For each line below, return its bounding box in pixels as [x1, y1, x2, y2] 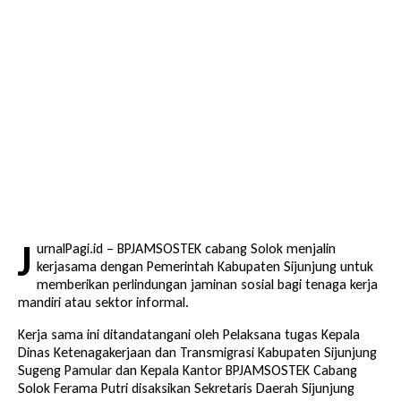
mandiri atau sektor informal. [18, 294, 189, 311]
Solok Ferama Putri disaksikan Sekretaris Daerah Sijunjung [18, 380, 354, 397]
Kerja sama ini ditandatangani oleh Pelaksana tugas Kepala [18, 326, 360, 344]
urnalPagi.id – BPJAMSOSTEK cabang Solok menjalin [37, 240, 336, 258]
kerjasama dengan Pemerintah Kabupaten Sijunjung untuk [37, 258, 373, 276]
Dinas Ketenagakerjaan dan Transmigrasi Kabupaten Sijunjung [18, 344, 377, 362]
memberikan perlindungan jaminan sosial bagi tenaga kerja [37, 276, 378, 294]
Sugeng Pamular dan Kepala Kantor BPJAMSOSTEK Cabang [18, 362, 357, 380]
